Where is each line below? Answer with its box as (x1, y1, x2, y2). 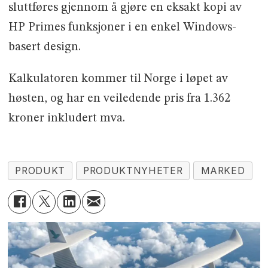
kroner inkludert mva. (8, 112, 125, 124)
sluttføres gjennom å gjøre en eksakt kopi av (8, 1, 242, 14)
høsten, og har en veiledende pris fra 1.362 (8, 92, 230, 105)
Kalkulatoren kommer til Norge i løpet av (8, 72, 228, 85)
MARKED (200, 165, 245, 176)
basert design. (8, 41, 81, 53)
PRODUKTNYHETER (83, 165, 183, 176)
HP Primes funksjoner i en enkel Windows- (8, 21, 236, 33)
